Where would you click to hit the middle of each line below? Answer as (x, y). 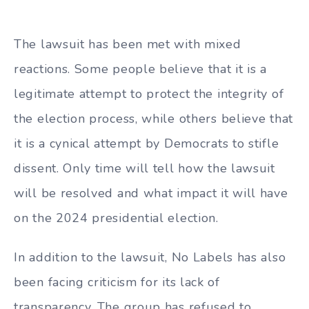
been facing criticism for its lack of (117, 282)
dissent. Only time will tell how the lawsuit (144, 169)
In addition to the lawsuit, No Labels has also (150, 258)
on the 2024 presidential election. (116, 218)
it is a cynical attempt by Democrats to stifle (147, 144)
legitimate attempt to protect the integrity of (149, 94)
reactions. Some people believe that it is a (141, 69)
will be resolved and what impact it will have (151, 193)
